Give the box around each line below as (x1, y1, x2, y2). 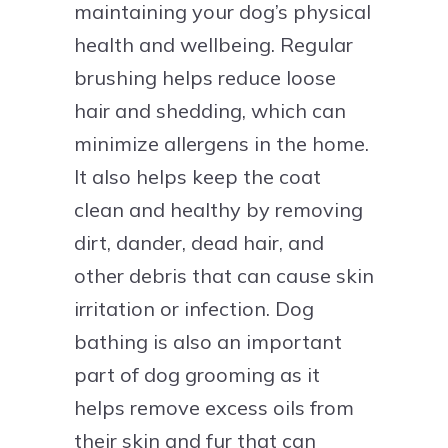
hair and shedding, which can (74, 97, 346, 123)
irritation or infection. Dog (74, 295, 314, 321)
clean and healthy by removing (74, 196, 363, 222)
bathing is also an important (74, 328, 342, 354)
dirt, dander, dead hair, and (74, 229, 324, 255)
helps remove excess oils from (74, 394, 354, 420)
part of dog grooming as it (74, 361, 320, 387)
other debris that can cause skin (74, 262, 374, 288)
